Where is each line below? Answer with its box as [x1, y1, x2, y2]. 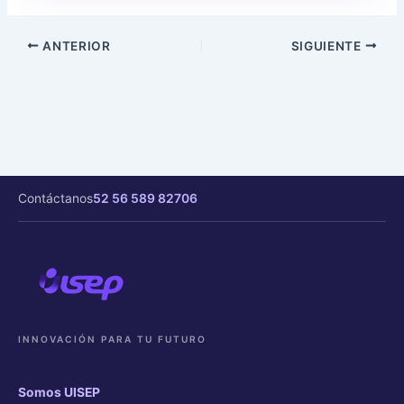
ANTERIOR [39, 38, 111, 53]
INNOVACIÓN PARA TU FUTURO [18, 334, 207, 344]
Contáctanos [18, 190, 93, 206]
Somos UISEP [18, 385, 100, 399]
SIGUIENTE [290, 38, 365, 53]
